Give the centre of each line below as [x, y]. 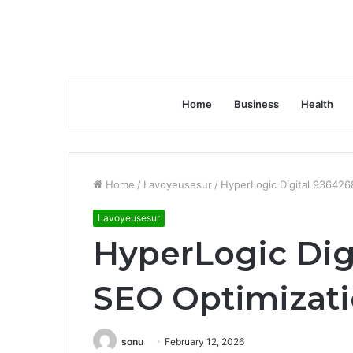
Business [256, 104]
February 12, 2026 [204, 342]
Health [317, 104]
